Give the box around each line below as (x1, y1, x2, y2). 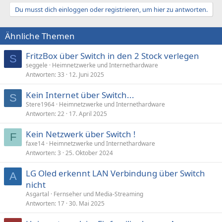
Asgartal (26, 189, 49, 198)
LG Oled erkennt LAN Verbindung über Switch (26, 167, 205, 179)
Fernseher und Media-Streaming (54, 189, 143, 198)
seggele (26, 60, 48, 69)
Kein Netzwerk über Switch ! (26, 128, 136, 140)
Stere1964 (26, 100, 55, 109)
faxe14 (26, 139, 45, 148)
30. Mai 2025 (69, 199, 105, 208)
